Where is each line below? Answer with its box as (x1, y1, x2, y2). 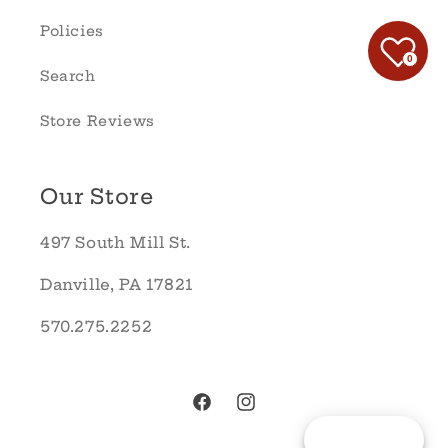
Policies (40, 22, 104, 40)
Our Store (40, 183, 155, 209)
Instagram (234, 403, 317, 422)
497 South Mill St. (40, 233, 191, 252)
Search (40, 67, 96, 85)
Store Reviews (40, 112, 155, 130)
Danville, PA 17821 (40, 275, 194, 294)
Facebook (190, 403, 269, 422)
